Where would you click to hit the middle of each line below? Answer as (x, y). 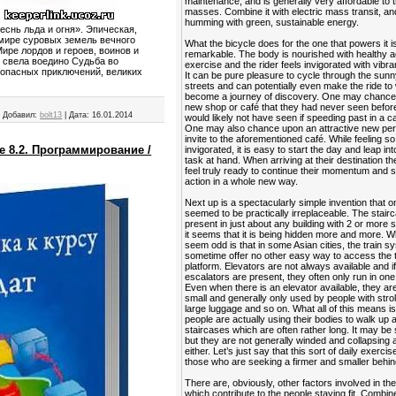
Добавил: (20, 115)
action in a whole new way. (242, 181)
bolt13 (51, 115)
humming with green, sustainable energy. (272, 22)
